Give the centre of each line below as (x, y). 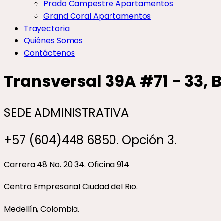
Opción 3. (149, 140)
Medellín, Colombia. (42, 209)
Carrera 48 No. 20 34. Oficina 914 (67, 164)
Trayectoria (47, 28)
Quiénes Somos (53, 41)
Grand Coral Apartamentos (97, 16)
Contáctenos (49, 53)
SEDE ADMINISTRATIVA (66, 112)
